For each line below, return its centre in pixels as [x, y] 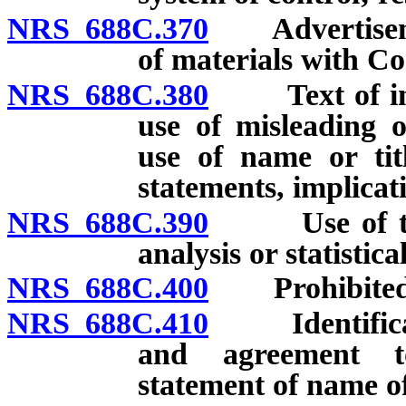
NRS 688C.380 [108, 94]
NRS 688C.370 [108, 29]
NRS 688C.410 [108, 324]
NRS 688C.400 [108, 288]
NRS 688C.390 [108, 222]
